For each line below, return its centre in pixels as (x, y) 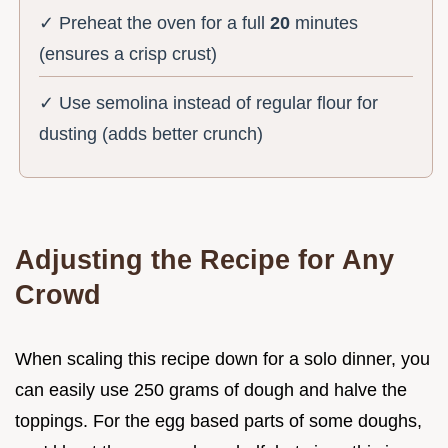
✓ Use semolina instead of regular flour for (209, 103)
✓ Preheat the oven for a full (155, 23)
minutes (324, 23)
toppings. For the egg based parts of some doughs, (218, 421)
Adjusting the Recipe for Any (204, 260)
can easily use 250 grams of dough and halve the (211, 390)
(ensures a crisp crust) (128, 54)
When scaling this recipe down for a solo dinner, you (222, 359)
